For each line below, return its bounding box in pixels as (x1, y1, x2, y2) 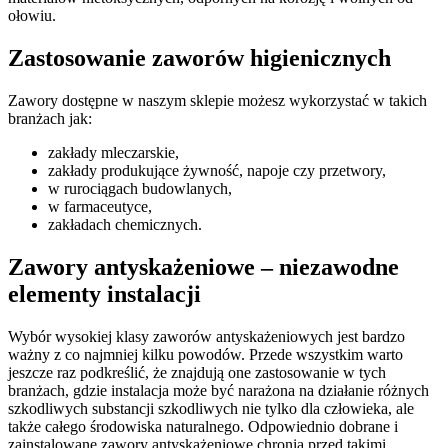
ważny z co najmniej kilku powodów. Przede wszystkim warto (8, 345, 403, 363)
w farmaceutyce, (48, 197, 152, 215)
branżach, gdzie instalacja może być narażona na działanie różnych (8, 381, 429, 399)
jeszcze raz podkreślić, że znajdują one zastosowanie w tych (8, 363, 386, 381)
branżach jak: (8, 109, 92, 127)
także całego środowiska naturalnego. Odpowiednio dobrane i (8, 417, 398, 435)
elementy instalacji (8, 280, 201, 307)
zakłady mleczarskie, (48, 143, 179, 161)
